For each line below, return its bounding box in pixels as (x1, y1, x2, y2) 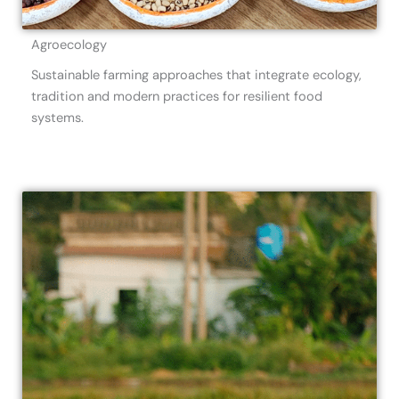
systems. (31, 109, 84, 126)
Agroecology (31, 36, 107, 53)
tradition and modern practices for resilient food (31, 87, 322, 105)
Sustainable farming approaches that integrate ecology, (31, 66, 362, 84)
